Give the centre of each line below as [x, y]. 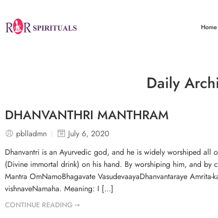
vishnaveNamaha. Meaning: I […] [59, 189]
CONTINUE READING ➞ [43, 205]
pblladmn [31, 133]
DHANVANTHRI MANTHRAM [87, 115]
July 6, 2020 [89, 133]
